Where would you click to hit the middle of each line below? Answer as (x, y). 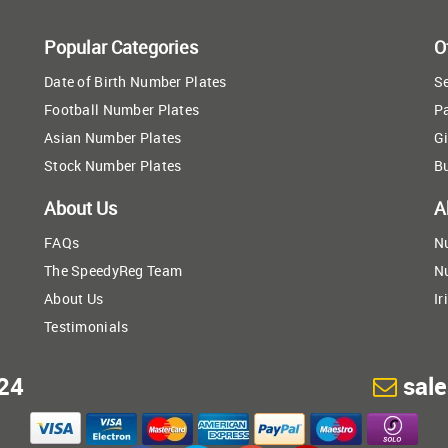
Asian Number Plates (113, 137)
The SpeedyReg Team (113, 270)
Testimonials (86, 326)
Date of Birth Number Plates (135, 81)
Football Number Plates (122, 109)
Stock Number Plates (113, 165)
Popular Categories (121, 46)
